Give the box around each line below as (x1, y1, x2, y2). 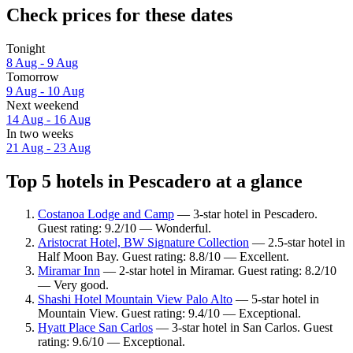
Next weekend (6, 98, 79, 112)
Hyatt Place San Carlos (38, 321, 153, 335)
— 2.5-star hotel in (249, 236, 345, 250)
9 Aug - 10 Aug (6, 84, 84, 98)
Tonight (6, 41, 45, 55)
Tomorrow (6, 69, 59, 84)
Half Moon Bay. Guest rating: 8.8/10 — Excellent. (38, 250, 289, 264)
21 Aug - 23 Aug (6, 140, 91, 154)
